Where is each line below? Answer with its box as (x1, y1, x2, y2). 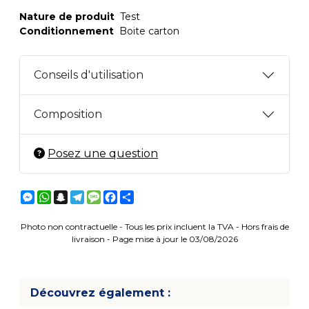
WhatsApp (51, 190, 102, 202)
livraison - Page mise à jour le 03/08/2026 (71, 234, 238, 244)
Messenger (34, 190, 89, 202)
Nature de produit (19, 10, 114, 23)
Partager (134, 190, 177, 202)
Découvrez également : (30, 286, 170, 299)
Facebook (117, 190, 165, 202)
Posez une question (48, 147, 158, 160)
